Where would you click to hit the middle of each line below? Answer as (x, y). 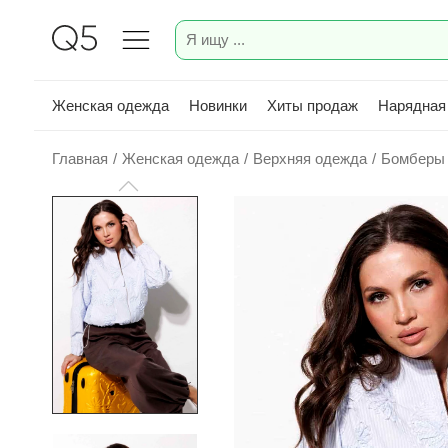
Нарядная (412, 105)
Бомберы (413, 158)
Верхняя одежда (310, 158)
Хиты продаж (312, 105)
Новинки (218, 105)
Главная (80, 158)
